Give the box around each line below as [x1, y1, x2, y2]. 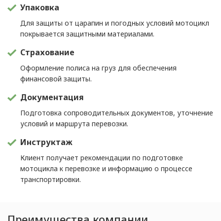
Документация [20, 92, 84, 103]
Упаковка [20, 2, 60, 13]
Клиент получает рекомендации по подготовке [20, 153, 184, 162]
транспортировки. [20, 175, 81, 184]
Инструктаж [20, 137, 73, 147]
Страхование [20, 47, 75, 58]
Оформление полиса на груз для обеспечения [20, 63, 177, 73]
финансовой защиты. [20, 74, 92, 83]
